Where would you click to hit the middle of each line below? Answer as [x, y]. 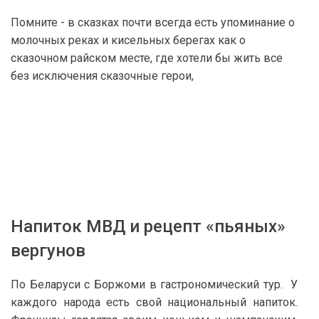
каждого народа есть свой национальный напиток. [154, 302]
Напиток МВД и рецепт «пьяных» [148, 226]
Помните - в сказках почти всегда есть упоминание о [153, 22]
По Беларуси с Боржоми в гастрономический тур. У [154, 284]
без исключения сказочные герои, [102, 76]
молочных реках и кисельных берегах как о [128, 40]
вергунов [48, 251]
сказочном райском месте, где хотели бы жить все [147, 58]
